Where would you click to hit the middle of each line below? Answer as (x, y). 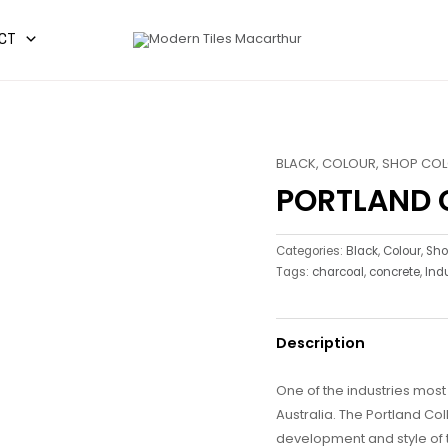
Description (321, 342)
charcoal (338, 271)
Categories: (311, 250)
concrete (395, 271)
